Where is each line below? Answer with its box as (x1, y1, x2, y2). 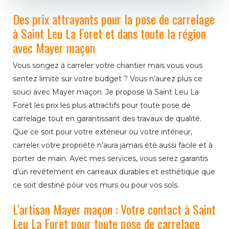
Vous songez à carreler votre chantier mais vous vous (13, 60, 202, 70)
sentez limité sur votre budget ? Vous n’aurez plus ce (13, 74, 202, 83)
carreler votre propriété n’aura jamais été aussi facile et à (13, 140, 213, 150)
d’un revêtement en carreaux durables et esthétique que (13, 167, 215, 176)
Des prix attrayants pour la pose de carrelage (13, 9, 215, 28)
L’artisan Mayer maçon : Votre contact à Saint (13, 199, 216, 218)
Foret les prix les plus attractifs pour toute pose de (13, 100, 191, 110)
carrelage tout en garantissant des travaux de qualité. (13, 113, 201, 123)
